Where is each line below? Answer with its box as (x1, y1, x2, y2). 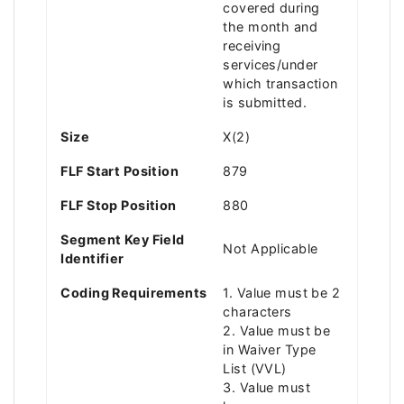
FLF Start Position (60, 162, 179, 179)
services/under (223, 56, 318, 72)
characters (223, 303, 292, 319)
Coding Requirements (60, 284, 207, 300)
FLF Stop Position (60, 197, 177, 213)
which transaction (223, 75, 338, 91)
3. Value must (223, 379, 311, 395)
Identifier (60, 250, 124, 266)
